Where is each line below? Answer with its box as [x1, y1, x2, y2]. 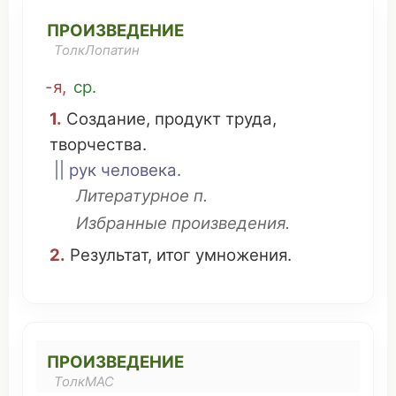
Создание [66, 109, 146, 129]
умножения [195, 245, 287, 265]
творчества [49, 134, 142, 155]
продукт [155, 109, 221, 129]
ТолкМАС [54, 374, 114, 390]
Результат [70, 245, 148, 265]
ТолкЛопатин [54, 42, 140, 58]
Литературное [76, 186, 189, 206]
